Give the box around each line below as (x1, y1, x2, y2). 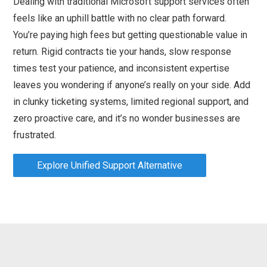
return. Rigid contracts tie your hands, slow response (13, 45, 232, 57)
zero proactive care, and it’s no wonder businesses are (13, 112, 241, 124)
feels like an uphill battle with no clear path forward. (13, 12, 227, 24)
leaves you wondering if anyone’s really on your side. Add (13, 79, 251, 91)
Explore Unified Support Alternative (37, 159, 183, 171)
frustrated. (13, 129, 57, 141)
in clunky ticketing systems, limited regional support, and (13, 95, 249, 107)
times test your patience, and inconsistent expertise (13, 62, 230, 74)
